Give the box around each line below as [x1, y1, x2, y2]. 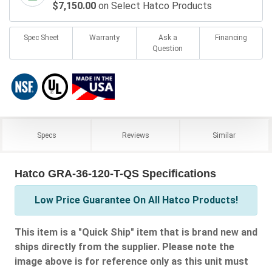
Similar [212, 131, 236, 140]
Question [152, 44, 183, 53]
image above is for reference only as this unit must [15, 255, 248, 267]
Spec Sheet [23, 33, 59, 42]
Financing [214, 33, 247, 42]
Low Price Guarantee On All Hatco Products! [34, 194, 238, 206]
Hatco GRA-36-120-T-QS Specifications [15, 167, 216, 180]
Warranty [89, 33, 120, 42]
